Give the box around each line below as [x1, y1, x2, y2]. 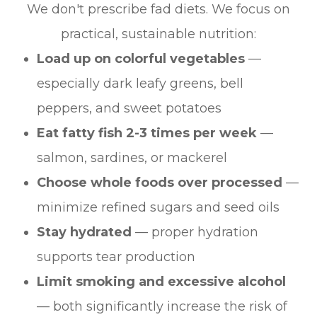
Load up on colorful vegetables [37, 51, 246, 67]
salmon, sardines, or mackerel [37, 150, 228, 166]
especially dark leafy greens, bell [37, 76, 244, 92]
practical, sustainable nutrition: [61, 26, 256, 42]
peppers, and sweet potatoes [37, 100, 222, 117]
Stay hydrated [37, 224, 132, 241]
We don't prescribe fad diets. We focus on [27, 1, 290, 18]
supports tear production [37, 249, 196, 265]
